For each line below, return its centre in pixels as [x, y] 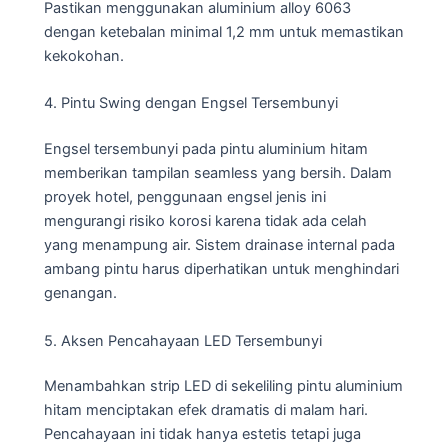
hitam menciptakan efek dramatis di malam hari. [206, 410]
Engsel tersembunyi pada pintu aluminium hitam [206, 149]
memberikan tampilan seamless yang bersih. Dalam [218, 173]
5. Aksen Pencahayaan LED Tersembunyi [183, 340]
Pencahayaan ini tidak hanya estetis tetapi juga [202, 434]
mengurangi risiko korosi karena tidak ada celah [205, 221]
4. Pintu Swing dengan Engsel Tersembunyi [191, 103]
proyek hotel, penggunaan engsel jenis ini [185, 197]
